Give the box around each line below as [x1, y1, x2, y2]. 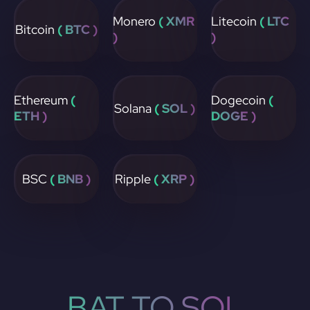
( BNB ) [49, 171, 91, 187]
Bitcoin [15, 21, 55, 37]
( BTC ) [54, 21, 98, 37]
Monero [112, 13, 156, 29]
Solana [114, 100, 155, 116]
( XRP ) [154, 171, 195, 187]
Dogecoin [211, 92, 269, 108]
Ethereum [14, 92, 71, 108]
